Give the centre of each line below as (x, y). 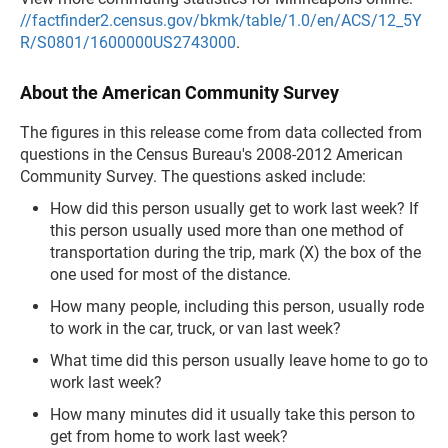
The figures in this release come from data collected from (221, 132)
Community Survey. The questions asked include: (193, 176)
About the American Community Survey (179, 92)
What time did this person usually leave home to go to (239, 360)
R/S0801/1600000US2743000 (128, 42)
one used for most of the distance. (170, 274)
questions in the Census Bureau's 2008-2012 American (211, 154)
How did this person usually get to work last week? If (234, 208)
